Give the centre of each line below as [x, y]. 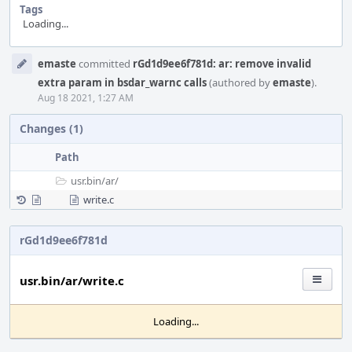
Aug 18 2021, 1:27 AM [86, 98]
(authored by [240, 82]
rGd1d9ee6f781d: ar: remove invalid [222, 64]
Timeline [32, 68]
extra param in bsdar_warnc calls [122, 82]
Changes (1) [51, 128]
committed [104, 64]
